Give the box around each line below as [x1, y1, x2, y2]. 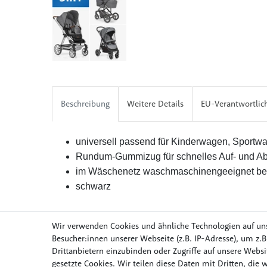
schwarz [76, 181, 111, 192]
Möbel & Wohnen [169, 250, 234, 261]
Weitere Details [127, 98, 184, 110]
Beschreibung [61, 98, 110, 110]
